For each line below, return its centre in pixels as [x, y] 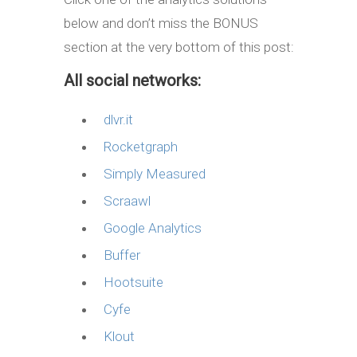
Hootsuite [133, 282]
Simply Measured [155, 173]
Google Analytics [153, 228]
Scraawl [127, 200]
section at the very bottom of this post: [179, 47]
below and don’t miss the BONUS [161, 23]
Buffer [122, 255]
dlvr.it [118, 119]
